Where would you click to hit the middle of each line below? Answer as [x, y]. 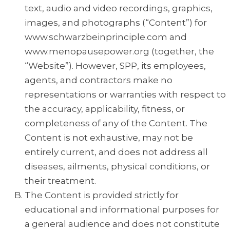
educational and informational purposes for [122, 210]
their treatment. [60, 181]
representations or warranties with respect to [125, 95]
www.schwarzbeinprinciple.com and [106, 37]
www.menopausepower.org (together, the [119, 52]
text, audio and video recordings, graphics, [119, 8]
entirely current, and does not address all [116, 152]
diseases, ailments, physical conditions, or [117, 167]
